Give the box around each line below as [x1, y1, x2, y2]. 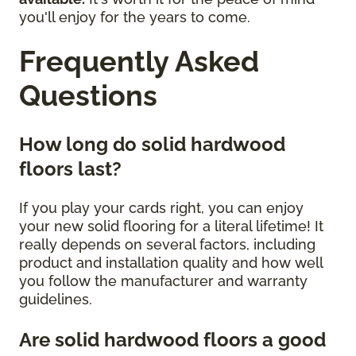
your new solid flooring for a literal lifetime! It [19, 218, 323, 235]
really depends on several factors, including [19, 236, 315, 253]
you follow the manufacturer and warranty [19, 273, 308, 290]
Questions [19, 79, 157, 113]
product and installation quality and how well [19, 254, 323, 272]
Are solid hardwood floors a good [19, 328, 326, 352]
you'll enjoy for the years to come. [19, 9, 254, 26]
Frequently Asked [19, 44, 259, 79]
